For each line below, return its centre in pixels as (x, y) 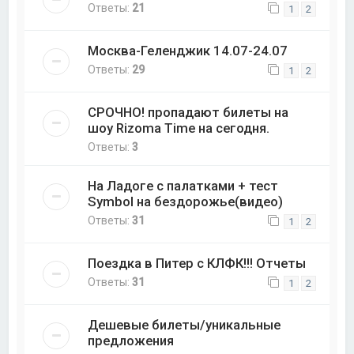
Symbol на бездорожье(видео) (186, 202)
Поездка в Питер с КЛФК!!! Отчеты (197, 264)
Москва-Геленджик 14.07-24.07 (188, 50)
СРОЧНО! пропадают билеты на (188, 113)
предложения (131, 341)
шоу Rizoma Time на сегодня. (179, 128)
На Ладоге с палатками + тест (183, 186)
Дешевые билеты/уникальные (185, 325)
